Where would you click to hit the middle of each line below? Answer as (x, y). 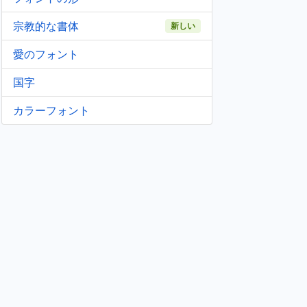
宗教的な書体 (46, 26)
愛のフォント (46, 54)
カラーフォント (51, 110)
